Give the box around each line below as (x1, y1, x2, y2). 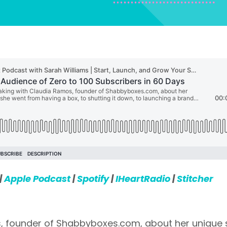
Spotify (77, 172, 109, 185)
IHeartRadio (115, 172, 170, 185)
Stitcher (176, 172, 213, 185)
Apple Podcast (4, 172, 72, 185)
